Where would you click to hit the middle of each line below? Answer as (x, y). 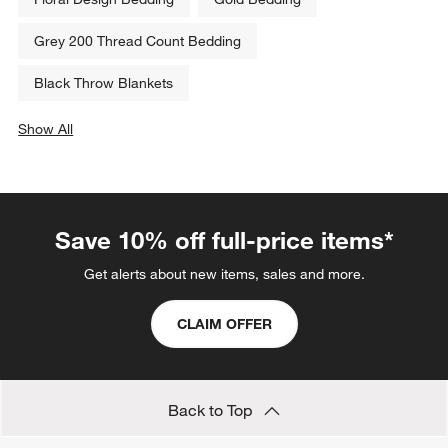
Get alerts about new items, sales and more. (224, 274)
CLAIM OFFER (224, 324)
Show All (46, 129)
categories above (100, 149)
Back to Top (212, 410)
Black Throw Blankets (104, 83)
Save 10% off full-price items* (224, 240)
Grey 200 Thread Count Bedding (138, 41)
